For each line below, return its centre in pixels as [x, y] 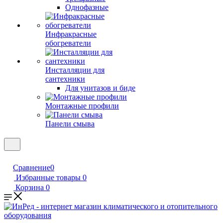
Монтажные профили [82, 106]
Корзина [30, 187]
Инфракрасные [71, 34]
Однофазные [87, 7]
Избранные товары [48, 177]
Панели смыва [70, 124]
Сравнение [32, 167]
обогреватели [68, 43]
